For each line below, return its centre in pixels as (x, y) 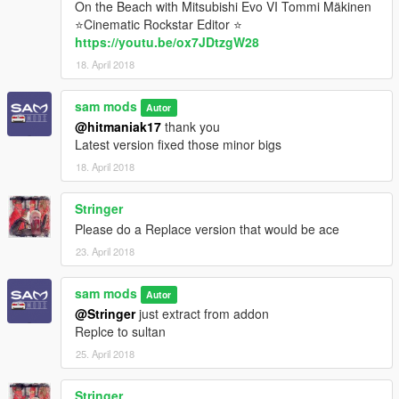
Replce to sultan (120, 332)
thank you (191, 127)
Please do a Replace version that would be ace (207, 229)
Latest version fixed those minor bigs (178, 145)
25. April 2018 (105, 354)
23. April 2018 (105, 252)
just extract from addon (202, 314)
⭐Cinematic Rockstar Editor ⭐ (159, 24)
